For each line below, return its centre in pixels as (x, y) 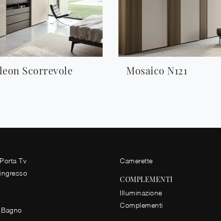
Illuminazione (141, 193)
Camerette (136, 161)
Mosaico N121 (157, 70)
